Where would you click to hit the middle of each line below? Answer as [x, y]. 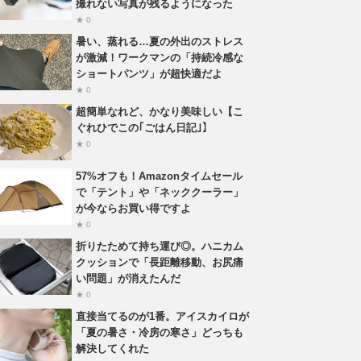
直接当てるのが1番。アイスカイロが [162, 317]
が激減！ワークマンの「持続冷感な [160, 58]
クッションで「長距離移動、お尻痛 [160, 263]
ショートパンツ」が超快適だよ [149, 74]
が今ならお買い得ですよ [133, 209]
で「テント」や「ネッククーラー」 [160, 193]
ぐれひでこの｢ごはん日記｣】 [144, 128]
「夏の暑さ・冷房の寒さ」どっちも [160, 333]
